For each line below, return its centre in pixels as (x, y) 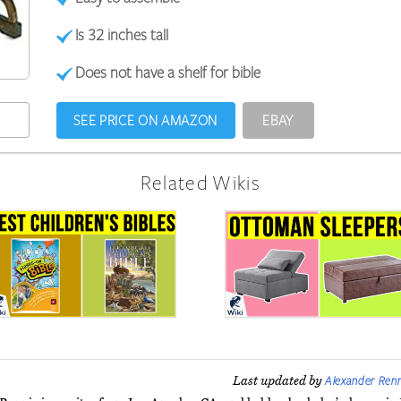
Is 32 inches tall (122, 34)
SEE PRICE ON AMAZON (145, 120)
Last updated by (278, 382)
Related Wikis (200, 183)
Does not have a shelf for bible (168, 72)
